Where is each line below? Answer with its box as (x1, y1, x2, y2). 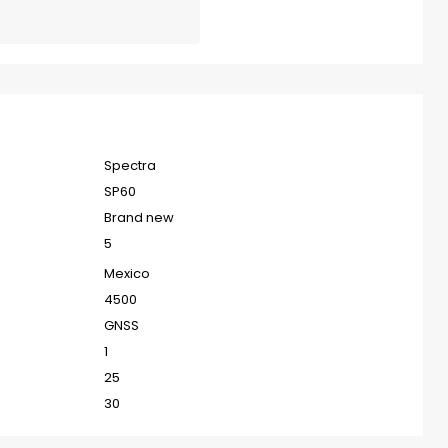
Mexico (103, 263, 151, 283)
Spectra (103, 155, 157, 175)
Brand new (103, 207, 175, 227)
